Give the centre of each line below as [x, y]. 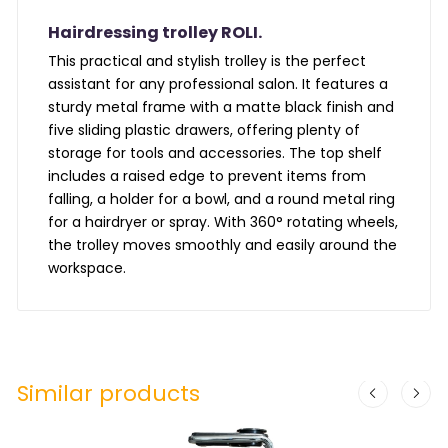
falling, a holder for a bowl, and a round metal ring [222, 199]
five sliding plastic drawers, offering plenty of [204, 130]
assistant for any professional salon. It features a [218, 84]
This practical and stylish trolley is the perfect [207, 61]
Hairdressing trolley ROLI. [155, 33]
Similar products [109, 394]
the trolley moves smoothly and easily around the [223, 245]
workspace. [87, 268]
